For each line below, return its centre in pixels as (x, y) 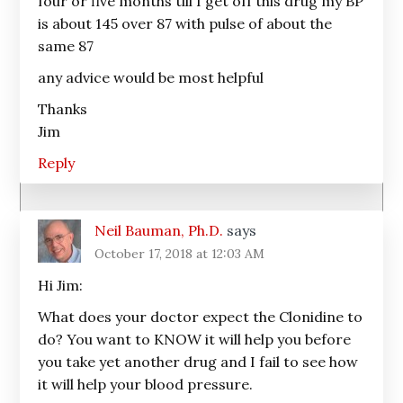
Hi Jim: (61, 285)
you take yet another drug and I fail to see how (198, 362)
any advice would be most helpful (151, 77)
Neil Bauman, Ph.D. (159, 230)
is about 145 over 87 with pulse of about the (185, 23)
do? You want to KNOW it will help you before (195, 339)
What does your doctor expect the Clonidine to (201, 317)
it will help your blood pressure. (146, 384)
